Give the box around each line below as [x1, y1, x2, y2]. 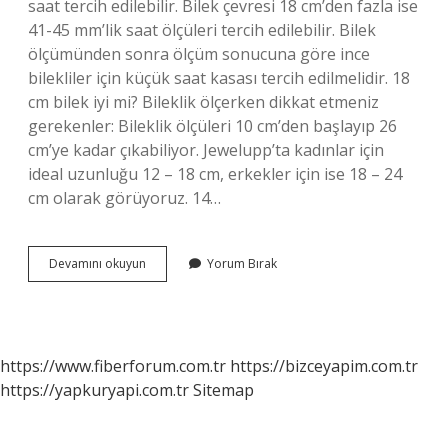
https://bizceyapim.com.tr [230, 355, 418, 377]
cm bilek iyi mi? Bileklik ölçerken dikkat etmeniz [28, 91, 379, 113]
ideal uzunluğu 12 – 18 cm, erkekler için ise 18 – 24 [28, 163, 402, 185]
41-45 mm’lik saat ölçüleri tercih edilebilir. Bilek [28, 19, 376, 41]
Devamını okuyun [49, 255, 146, 272]
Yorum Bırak [207, 255, 277, 272]
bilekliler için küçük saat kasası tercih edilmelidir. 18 [28, 67, 410, 89]
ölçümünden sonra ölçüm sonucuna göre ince [28, 43, 370, 65]
